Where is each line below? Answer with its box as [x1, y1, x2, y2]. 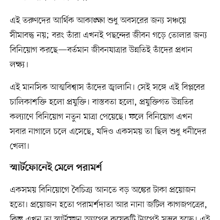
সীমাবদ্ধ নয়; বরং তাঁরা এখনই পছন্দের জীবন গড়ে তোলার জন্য [9, 29, 207, 42]
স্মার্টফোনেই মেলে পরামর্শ [9, 162, 102, 174]
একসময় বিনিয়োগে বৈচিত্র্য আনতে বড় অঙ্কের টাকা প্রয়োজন [9, 184, 196, 196]
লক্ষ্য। [9, 59, 28, 71]
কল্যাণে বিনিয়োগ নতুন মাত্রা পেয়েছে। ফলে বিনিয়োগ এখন [9, 111, 192, 123]
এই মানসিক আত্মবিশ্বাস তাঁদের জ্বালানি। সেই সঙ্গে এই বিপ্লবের [9, 82, 205, 94]
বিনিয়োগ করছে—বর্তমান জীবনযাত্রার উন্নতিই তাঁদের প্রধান [9, 44, 192, 56]
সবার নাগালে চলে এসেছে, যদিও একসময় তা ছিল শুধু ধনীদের [9, 126, 206, 138]
